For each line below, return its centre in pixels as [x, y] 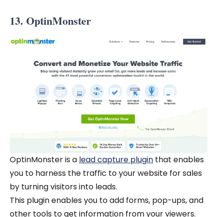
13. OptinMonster [52, 21]
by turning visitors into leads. [64, 187]
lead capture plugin [116, 160]
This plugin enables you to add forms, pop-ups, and [107, 201]
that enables [178, 160]
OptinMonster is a [44, 160]
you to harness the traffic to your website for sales [106, 173]
